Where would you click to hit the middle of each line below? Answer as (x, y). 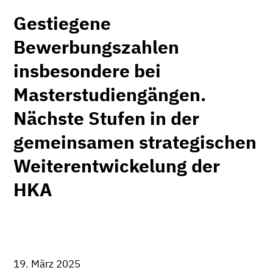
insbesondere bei (87, 70)
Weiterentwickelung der (117, 165)
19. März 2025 (47, 264)
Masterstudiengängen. (110, 94)
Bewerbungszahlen (96, 46)
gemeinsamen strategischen (135, 141)
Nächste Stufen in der (106, 118)
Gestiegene (62, 23)
